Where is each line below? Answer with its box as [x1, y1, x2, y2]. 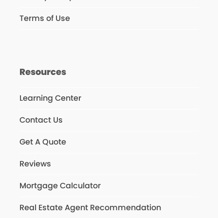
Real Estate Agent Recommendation [19, 202, 161, 214]
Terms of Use [19, 13, 70, 24]
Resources [19, 66, 66, 78]
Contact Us [19, 114, 63, 126]
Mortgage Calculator [19, 180, 101, 192]
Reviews [19, 158, 51, 170]
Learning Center [19, 92, 81, 104]
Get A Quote [19, 136, 66, 148]
